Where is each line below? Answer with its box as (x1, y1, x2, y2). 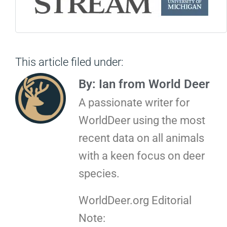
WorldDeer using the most (79, 114, 205, 127)
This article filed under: (15, 55, 124, 68)
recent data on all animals (79, 132, 204, 145)
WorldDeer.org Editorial (79, 194, 192, 207)
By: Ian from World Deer (79, 77, 210, 92)
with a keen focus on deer (79, 149, 205, 163)
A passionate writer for (79, 96, 190, 109)
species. (79, 167, 120, 180)
